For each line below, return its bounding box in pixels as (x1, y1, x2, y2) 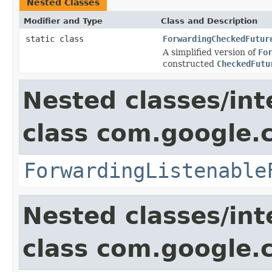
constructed (163, 58, 217, 69)
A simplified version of (163, 47, 258, 57)
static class (25, 33, 89, 44)
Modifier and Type (24, 16, 103, 25)
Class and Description (161, 16, 257, 25)
